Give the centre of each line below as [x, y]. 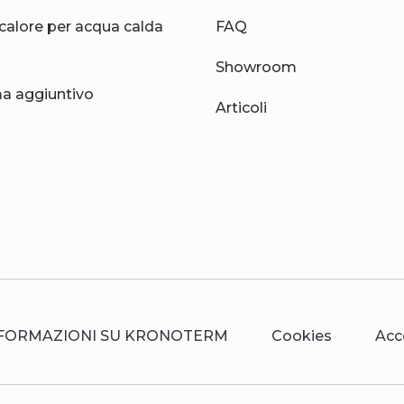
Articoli [241, 107]
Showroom [256, 67]
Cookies [302, 335]
